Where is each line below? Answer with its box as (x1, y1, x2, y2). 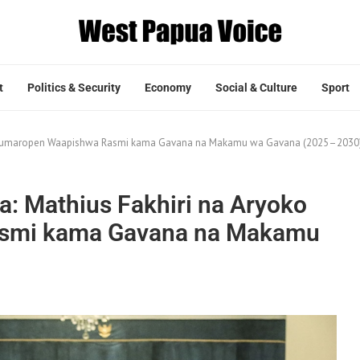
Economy (145, 80, 191, 94)
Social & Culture (215, 80, 297, 94)
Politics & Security (27, 80, 121, 94)
